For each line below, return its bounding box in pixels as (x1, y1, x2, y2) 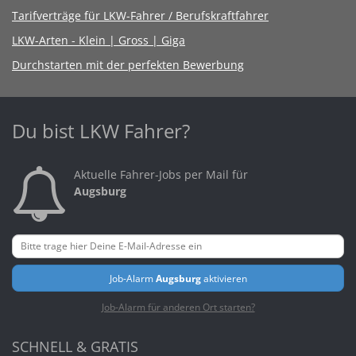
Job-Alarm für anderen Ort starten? (101, 300, 255, 313)
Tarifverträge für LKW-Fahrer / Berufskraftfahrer (12, 7, 269, 23)
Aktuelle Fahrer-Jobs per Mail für (74, 166, 248, 182)
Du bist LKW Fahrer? (12, 117, 190, 144)
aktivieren (200, 271, 247, 284)
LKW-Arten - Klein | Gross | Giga (12, 32, 185, 48)
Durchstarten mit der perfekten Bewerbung (12, 56, 244, 72)
